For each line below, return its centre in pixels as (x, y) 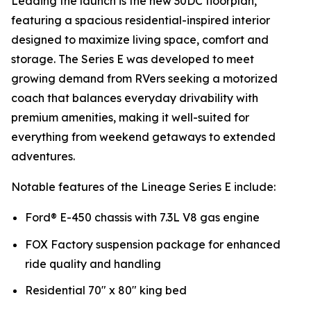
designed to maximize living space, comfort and (140, 40)
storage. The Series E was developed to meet (133, 59)
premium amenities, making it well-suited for (130, 117)
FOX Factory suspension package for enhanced (153, 244)
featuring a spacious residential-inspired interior (141, 20)
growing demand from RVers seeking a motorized (144, 78)
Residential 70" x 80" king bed (106, 291)
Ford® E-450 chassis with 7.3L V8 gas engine (142, 217)
